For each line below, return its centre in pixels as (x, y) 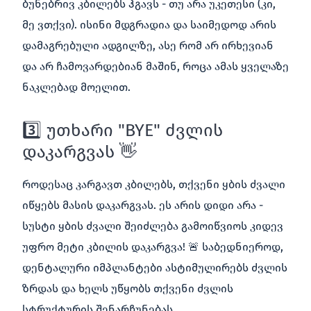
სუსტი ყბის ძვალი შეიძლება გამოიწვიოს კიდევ (153, 226)
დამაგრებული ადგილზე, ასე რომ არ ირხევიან (148, 45)
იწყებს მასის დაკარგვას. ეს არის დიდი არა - (143, 205)
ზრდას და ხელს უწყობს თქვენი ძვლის (128, 288)
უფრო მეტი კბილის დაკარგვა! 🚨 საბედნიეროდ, (153, 246)
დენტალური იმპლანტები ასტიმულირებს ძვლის (155, 267)
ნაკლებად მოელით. (76, 87)
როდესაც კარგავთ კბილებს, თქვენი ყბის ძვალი (154, 184)
